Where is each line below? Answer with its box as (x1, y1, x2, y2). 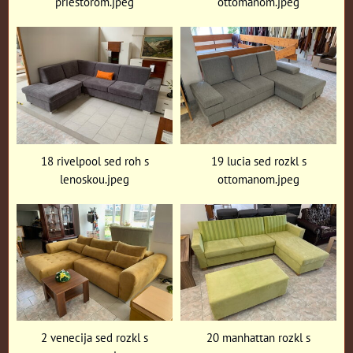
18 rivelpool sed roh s (40, 152, 149, 169)
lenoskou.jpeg (60, 170, 129, 187)
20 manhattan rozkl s (206, 329, 310, 346)
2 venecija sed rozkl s (41, 329, 148, 346)
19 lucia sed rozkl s (210, 152, 307, 169)
